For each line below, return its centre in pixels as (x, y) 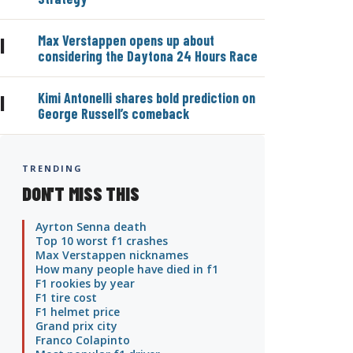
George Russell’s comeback (113, 113)
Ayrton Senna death (91, 226)
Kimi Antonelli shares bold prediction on (147, 97)
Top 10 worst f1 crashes (102, 240)
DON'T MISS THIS (81, 193)
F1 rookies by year (85, 283)
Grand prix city (76, 325)
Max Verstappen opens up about (126, 40)
